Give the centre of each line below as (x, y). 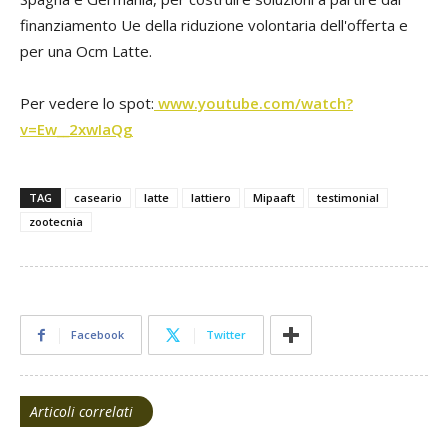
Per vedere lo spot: (87, 102)
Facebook (97, 334)
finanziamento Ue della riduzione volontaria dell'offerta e (214, 24)
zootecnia (56, 221)
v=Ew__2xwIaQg (76, 128)
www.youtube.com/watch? (253, 102)
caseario (98, 197)
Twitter (226, 334)
